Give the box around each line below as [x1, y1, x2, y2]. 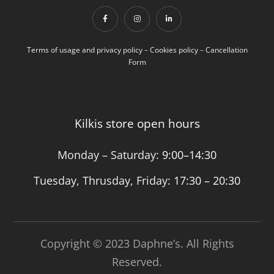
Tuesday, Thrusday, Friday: [34, 173, 171, 188]
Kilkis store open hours [74, 116, 200, 132]
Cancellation [205, 45, 248, 56]
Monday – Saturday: [57, 147, 162, 163]
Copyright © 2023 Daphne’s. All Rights [40, 236, 234, 251]
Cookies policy [149, 45, 198, 56]
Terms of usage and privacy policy [26, 45, 143, 56]
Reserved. [112, 254, 162, 270]
